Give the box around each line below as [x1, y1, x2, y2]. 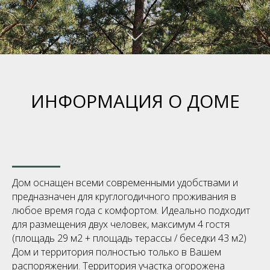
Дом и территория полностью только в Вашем [12, 245, 221, 259]
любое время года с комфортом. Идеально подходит [12, 203, 250, 217]
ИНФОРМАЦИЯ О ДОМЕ [30, 88, 240, 113]
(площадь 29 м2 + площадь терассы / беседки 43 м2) [12, 231, 246, 245]
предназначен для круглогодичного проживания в [12, 189, 236, 203]
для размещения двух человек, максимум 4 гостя [12, 217, 230, 231]
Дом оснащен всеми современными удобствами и [12, 175, 238, 189]
